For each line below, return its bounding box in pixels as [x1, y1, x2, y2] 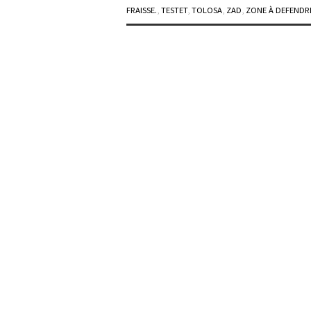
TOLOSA [192, 5, 222, 16]
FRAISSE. [126, 5, 157, 16]
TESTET [161, 5, 187, 16]
